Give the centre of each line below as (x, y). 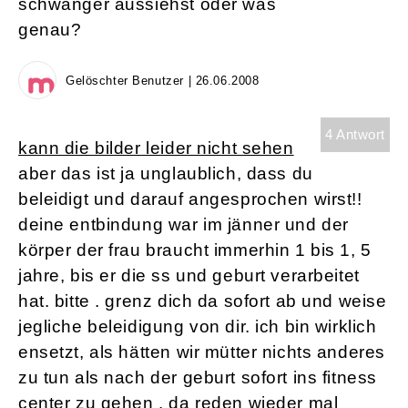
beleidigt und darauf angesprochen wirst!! (190, 199)
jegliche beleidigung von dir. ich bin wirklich (198, 327)
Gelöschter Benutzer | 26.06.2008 (163, 81)
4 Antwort (355, 135)
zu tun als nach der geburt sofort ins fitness (198, 378)
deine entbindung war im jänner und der (184, 225)
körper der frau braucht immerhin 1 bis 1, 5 (195, 250)
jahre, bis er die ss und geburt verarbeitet (189, 276)
